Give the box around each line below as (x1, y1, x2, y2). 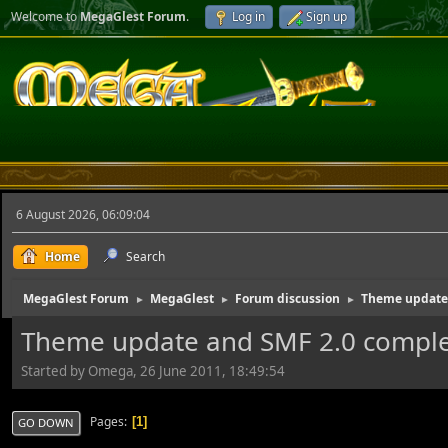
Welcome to (11, 8, 80, 25)
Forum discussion (235, 290, 340, 307)
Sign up (306, 8, 347, 25)
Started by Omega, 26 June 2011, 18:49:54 (21, 361, 285, 380)
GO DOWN (18, 414, 74, 430)
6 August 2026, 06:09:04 (16, 206, 150, 223)
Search (126, 248, 165, 265)
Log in (232, 8, 265, 25)
